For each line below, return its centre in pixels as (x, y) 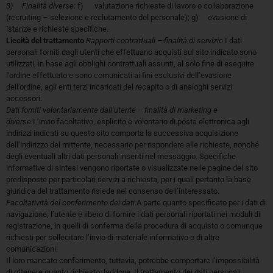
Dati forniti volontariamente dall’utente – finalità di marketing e (112, 110)
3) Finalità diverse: (41, 6)
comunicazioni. (32, 249)
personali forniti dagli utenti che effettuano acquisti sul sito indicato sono (131, 52)
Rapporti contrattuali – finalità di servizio (155, 41)
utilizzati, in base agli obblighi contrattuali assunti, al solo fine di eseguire (130, 64)
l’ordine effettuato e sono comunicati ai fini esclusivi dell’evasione (119, 76)
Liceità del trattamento (45, 41)
